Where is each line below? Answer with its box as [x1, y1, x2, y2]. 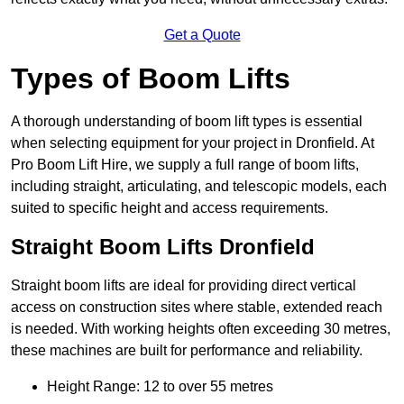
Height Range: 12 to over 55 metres [47, 379, 273, 395]
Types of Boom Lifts [11, 62, 290, 96]
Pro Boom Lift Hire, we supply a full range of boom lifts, [11, 157, 359, 173]
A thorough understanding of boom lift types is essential [11, 114, 363, 130]
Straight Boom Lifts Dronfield [11, 234, 315, 260]
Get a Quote [163, 27, 241, 43]
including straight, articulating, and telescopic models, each [11, 179, 387, 195]
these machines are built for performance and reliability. [11, 343, 363, 359]
